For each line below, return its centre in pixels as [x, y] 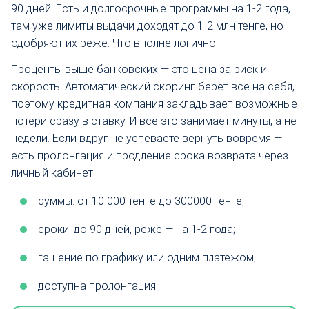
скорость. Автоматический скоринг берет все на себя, [153, 86]
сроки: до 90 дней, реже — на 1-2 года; [137, 229]
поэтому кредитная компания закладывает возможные [154, 103]
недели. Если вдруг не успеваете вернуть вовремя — [147, 138]
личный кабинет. [53, 172]
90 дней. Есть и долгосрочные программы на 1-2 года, [151, 8]
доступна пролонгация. [98, 286]
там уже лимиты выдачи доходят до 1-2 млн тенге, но [147, 26]
